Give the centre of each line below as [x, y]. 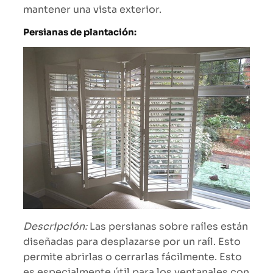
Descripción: [55, 226]
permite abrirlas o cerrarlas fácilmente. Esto [133, 257]
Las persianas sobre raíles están [168, 226]
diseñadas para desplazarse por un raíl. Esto [132, 241]
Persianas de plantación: [80, 33]
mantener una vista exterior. [92, 10]
